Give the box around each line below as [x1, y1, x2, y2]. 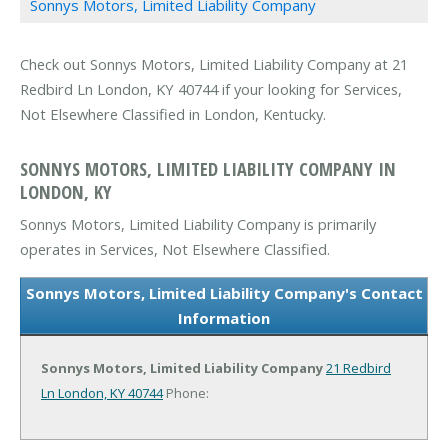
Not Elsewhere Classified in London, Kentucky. [20, 104, 326, 125]
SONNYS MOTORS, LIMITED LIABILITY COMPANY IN [20, 155, 396, 181]
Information [178, 307, 270, 328]
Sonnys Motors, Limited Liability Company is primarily [20, 213, 376, 234]
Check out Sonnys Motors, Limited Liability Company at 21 [20, 54, 408, 75]
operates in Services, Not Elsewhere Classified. [20, 238, 330, 259]
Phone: [163, 383, 209, 402]
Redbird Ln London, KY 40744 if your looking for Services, [20, 79, 402, 100]
